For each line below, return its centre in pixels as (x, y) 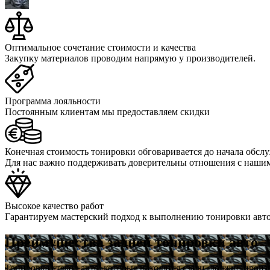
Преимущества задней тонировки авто (131, 242)
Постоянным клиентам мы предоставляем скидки (107, 111)
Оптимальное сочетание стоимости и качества (100, 47)
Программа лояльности (53, 101)
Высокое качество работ (54, 206)
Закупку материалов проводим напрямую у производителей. (130, 58)
